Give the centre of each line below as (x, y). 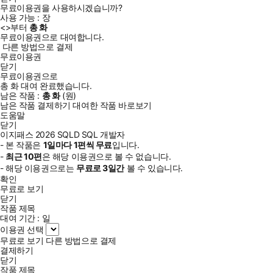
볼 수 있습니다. (154, 168)
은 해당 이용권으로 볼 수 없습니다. (106, 156)
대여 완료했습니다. (55, 85)
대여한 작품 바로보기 (112, 105)
